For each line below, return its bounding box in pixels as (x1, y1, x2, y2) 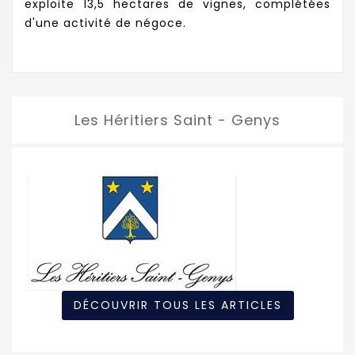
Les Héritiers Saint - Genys (74, 109, 281, 130)
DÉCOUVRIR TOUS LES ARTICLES (73, 297, 282, 314)
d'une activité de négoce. (25, 14, 186, 31)
